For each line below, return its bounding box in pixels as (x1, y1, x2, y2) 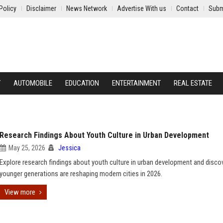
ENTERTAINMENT (112, 79, 161, 88)
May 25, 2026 (8, 144, 45, 152)
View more (4, 188, 35, 197)
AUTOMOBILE (13, 79, 52, 88)
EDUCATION (65, 79, 99, 88)
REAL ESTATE (174, 79, 212, 88)
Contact (176, 4, 199, 12)
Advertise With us (117, 4, 166, 12)
